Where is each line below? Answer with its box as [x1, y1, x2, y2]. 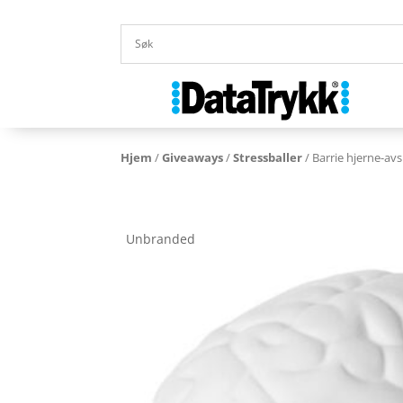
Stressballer [233, 148, 303, 166]
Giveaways [162, 148, 224, 166]
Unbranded [126, 230, 196, 248]
